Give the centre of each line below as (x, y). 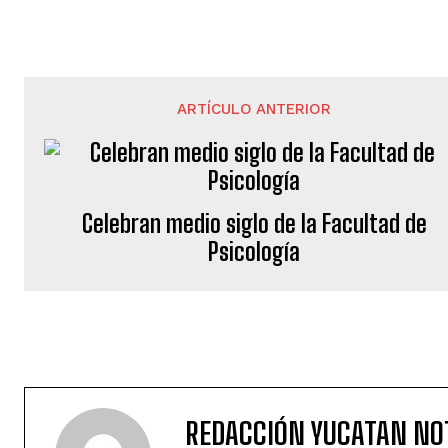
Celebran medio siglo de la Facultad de (254, 223)
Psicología (254, 251)
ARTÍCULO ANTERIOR (254, 109)
